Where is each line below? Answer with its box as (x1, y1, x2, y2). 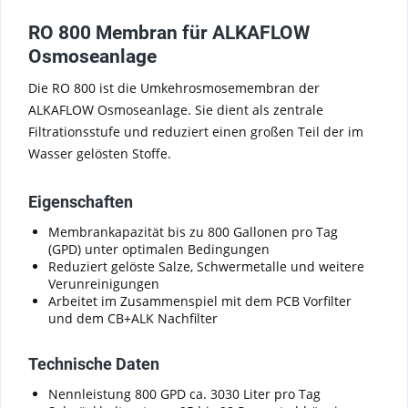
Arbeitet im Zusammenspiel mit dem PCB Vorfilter (48, 292, 352, 310)
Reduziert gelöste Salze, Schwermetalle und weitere (48, 258, 364, 275)
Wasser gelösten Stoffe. (28, 145, 171, 162)
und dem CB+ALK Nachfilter (48, 310, 218, 327)
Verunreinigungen (48, 275, 159, 292)
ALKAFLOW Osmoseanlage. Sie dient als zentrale (28, 101, 323, 118)
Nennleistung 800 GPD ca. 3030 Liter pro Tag (48, 385, 321, 403)
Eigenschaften (28, 192, 133, 211)
